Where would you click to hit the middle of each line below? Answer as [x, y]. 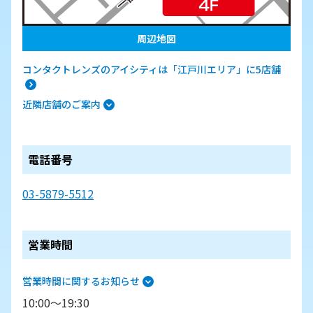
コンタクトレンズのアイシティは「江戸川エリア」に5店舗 [152, 69]
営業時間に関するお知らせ [81, 281]
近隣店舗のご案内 [61, 104]
